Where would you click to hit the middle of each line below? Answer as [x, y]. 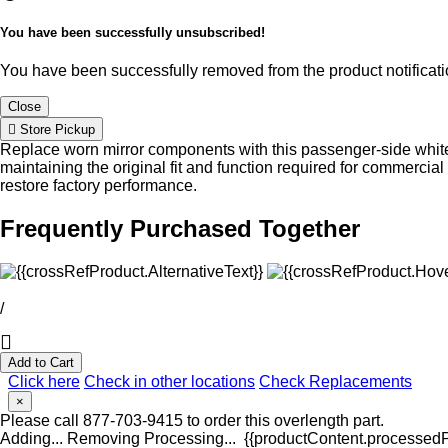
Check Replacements [335, 381]
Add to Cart [41, 362]
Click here [44, 381]
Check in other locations [169, 381]
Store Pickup [55, 130]
